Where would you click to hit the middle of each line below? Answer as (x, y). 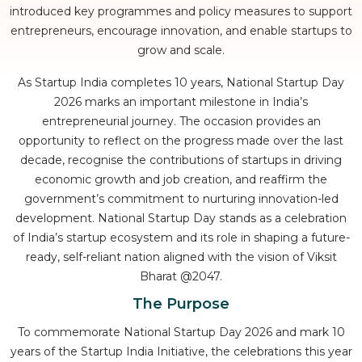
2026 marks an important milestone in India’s (181, 102)
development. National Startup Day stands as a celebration (181, 219)
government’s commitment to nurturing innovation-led (181, 199)
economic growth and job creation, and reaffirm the (181, 180)
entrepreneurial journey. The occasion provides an (181, 122)
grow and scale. (181, 51)
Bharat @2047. (181, 277)
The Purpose (181, 304)
